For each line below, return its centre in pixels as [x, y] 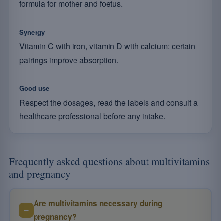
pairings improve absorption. [69, 60]
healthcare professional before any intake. [92, 116]
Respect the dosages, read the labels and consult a [109, 102]
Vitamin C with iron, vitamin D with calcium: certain [107, 46]
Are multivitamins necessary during [98, 203]
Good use [35, 88]
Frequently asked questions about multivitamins [109, 161]
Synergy [32, 32]
